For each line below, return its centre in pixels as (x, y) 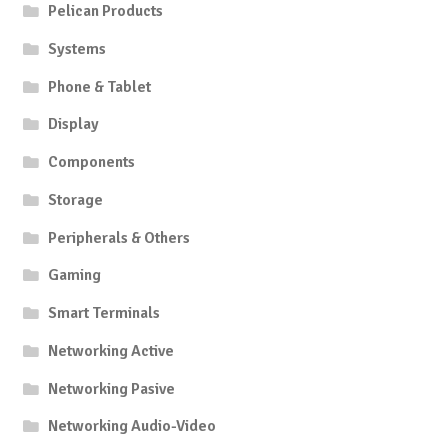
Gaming (75, 275)
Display (74, 124)
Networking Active (111, 350)
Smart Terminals (104, 313)
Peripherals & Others (119, 237)
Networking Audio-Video (132, 426)
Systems (77, 48)
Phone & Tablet (100, 86)
